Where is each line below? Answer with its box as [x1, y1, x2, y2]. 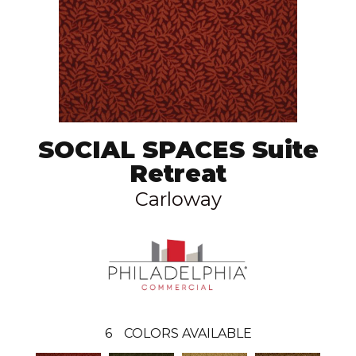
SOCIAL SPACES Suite [37, 134, 319, 164]
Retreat [130, 158, 226, 188]
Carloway [134, 187, 222, 211]
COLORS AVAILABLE [123, 325, 252, 341]
